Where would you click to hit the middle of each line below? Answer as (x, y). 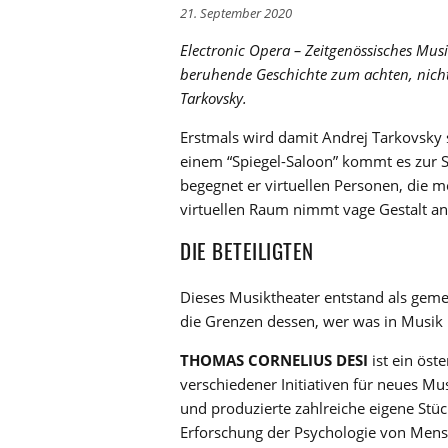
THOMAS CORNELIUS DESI (274, 360)
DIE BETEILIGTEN (247, 251)
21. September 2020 (236, 13)
